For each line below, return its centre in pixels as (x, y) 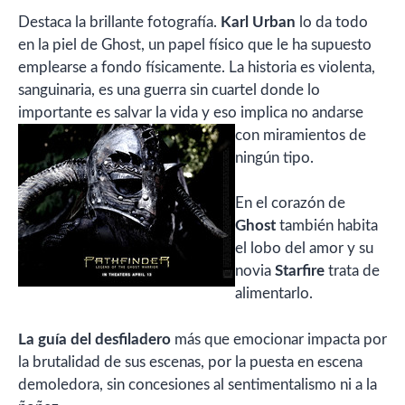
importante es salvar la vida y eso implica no (165, 112)
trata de (352, 271)
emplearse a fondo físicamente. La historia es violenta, (197, 67)
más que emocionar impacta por (279, 339)
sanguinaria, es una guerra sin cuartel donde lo (169, 89)
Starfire (300, 271)
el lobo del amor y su (304, 248)
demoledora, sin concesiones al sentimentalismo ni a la (198, 384)
